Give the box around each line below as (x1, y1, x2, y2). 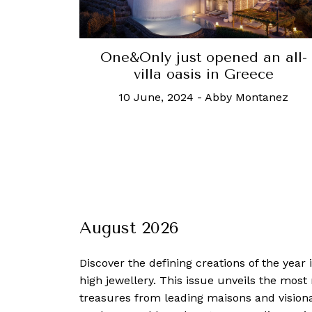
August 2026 (79, 217, 179, 237)
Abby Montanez (205, 90, 288, 104)
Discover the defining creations (79, 256, 249, 270)
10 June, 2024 (118, 90, 194, 104)
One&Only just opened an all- (100, 49, 307, 65)
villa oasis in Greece (133, 65, 274, 82)
